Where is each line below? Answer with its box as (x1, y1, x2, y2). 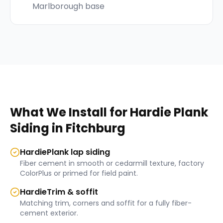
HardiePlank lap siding (20, 146, 110, 158)
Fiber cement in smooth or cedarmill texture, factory (20, 158, 204, 168)
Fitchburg (66, 120, 125, 136)
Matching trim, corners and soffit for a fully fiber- (20, 198, 192, 208)
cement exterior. (20, 208, 78, 218)
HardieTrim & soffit (20, 186, 98, 198)
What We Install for (10, 104, 130, 120)
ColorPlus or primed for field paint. (20, 168, 138, 178)
